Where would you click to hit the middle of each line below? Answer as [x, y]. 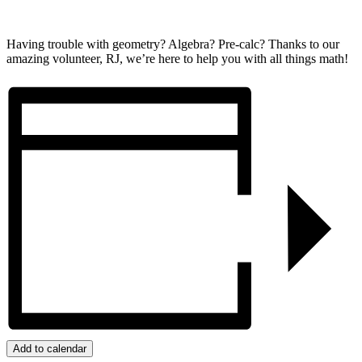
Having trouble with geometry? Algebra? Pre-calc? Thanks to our [173, 44]
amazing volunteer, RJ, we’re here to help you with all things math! [177, 58]
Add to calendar [50, 348]
